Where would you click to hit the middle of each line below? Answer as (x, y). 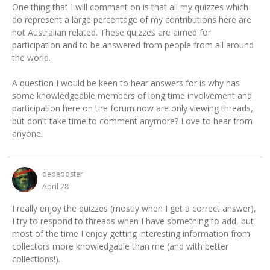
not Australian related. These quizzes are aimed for (111, 32)
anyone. (27, 133)
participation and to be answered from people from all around (133, 45)
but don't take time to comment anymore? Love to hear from (132, 121)
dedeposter (63, 174)
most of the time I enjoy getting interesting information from (131, 233)
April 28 (55, 186)
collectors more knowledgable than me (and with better (120, 246)
